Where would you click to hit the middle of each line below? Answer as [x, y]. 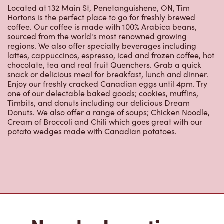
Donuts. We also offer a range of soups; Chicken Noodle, [109, 70]
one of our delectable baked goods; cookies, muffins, [103, 51]
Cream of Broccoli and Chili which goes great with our [105, 80]
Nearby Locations [112, 184]
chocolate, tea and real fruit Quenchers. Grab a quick [104, 23]
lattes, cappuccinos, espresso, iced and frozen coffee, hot [111, 13]
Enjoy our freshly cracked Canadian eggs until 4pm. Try [107, 42]
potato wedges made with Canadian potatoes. [92, 89]
